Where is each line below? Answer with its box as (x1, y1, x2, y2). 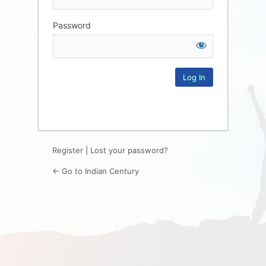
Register (52, 145, 83, 155)
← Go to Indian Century (52, 166, 139, 176)
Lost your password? (90, 145, 168, 155)
